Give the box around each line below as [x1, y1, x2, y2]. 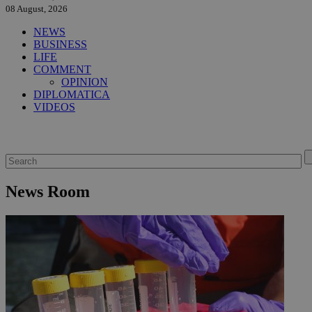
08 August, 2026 [6, 3, 68, 15]
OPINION [61, 76, 108, 88]
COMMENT [33, 63, 91, 76]
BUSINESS [33, 38, 87, 51]
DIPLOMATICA [33, 88, 110, 101]
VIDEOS [33, 101, 75, 114]
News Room [6, 182, 90, 201]
